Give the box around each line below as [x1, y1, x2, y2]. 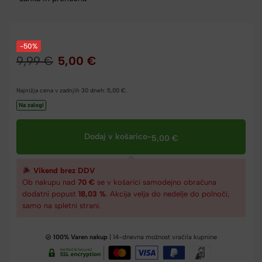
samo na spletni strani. [22, 201, 101, 210]
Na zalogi [19, 101, 44, 109]
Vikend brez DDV [30, 166, 95, 175]
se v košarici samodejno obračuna [95, 177, 216, 187]
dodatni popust [22, 189, 78, 198]
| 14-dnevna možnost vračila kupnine [107, 233, 217, 241]
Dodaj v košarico [84, 131, 147, 142]
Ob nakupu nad [22, 177, 78, 187]
